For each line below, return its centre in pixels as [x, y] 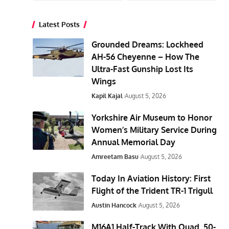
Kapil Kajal [107, 96]
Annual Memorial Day [134, 142]
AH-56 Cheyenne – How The [146, 56]
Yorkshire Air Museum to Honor [152, 117]
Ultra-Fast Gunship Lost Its [143, 69]
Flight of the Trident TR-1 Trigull [152, 190]
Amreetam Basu [115, 156]
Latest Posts [60, 24]
